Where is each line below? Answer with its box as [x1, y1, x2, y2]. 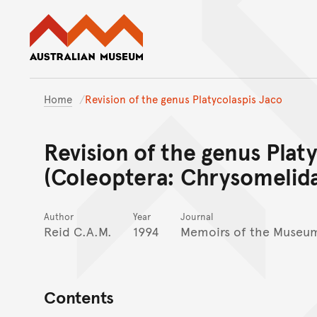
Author [44, 209, 74, 223]
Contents [44, 284, 115, 309]
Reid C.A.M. [44, 221, 112, 240]
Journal [180, 209, 213, 223]
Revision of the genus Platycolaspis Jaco [85, 91, 282, 106]
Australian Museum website [142, 12, 300, 30]
